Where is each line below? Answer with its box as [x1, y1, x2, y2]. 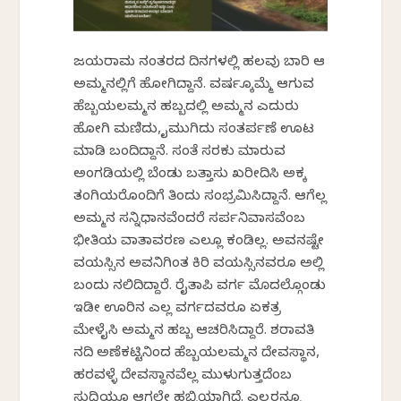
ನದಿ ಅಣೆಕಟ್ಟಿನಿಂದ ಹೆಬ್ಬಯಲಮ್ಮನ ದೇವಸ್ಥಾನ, [73, 346, 320, 364]
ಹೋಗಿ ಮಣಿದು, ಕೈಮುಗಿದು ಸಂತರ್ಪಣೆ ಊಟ [73, 122, 315, 141]
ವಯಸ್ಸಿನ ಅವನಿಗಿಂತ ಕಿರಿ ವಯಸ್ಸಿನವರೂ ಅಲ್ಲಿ [73, 256, 325, 275]
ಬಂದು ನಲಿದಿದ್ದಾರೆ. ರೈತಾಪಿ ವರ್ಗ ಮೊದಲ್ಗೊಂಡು [73, 278, 327, 297]
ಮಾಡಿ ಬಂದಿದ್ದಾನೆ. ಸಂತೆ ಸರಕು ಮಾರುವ [73, 144, 286, 163]
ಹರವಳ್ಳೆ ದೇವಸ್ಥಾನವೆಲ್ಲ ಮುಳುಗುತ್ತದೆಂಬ [73, 368, 293, 387]
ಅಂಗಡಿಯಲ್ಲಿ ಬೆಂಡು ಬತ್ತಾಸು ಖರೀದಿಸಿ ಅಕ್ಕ [73, 166, 308, 185]
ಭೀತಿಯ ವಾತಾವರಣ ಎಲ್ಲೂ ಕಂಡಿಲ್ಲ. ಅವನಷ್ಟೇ [73, 234, 325, 252]
